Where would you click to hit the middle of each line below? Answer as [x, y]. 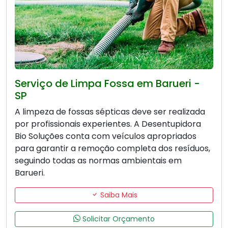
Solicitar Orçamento [118, 219]
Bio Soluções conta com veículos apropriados [106, 136]
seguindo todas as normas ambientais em [98, 160]
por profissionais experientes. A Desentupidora [108, 124]
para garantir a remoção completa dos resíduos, [112, 148]
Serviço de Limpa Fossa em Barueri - [107, 83]
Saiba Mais [118, 195]
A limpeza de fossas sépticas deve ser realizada [110, 111]
